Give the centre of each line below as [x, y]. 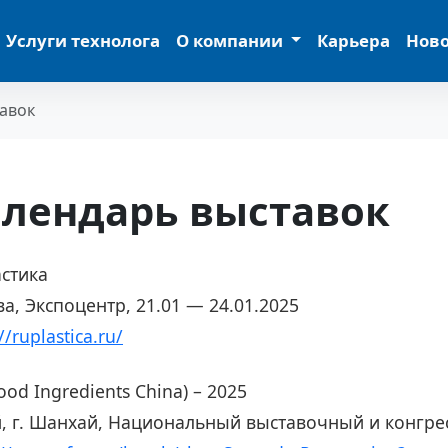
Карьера [354, 40]
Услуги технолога [83, 40]
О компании [231, 40]
